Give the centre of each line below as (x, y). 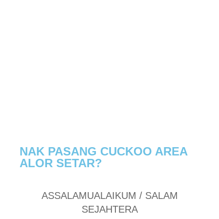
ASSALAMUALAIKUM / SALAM (109, 196)
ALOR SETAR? (61, 163)
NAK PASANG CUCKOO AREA (103, 152)
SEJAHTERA (109, 209)
